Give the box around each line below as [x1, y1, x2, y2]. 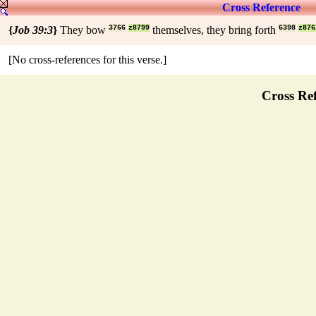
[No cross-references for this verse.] [8, 54, 166, 66]
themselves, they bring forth [150, 24, 279, 36]
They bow [57, 24, 109, 36]
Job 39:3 [13, 24, 53, 36]
